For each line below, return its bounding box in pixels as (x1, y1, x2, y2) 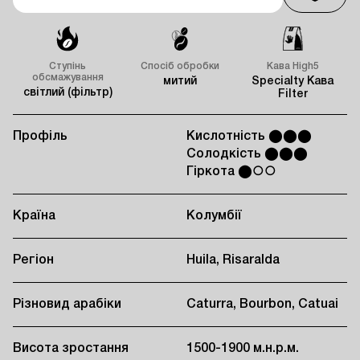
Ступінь (49, 62, 86, 72)
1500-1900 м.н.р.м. (186, 343, 299, 355)
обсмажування (31, 73, 104, 83)
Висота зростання (13, 343, 129, 355)
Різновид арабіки (13, 299, 121, 311)
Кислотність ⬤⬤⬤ (186, 131, 312, 143)
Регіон (13, 255, 54, 267)
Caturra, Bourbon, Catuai (186, 299, 338, 311)
